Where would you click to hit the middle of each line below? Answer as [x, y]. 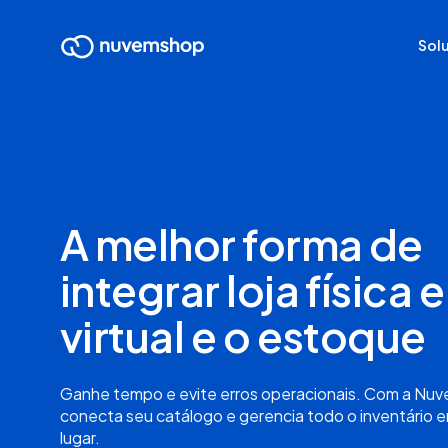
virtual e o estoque [243, 335]
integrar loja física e [252, 289]
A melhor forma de [241, 243]
